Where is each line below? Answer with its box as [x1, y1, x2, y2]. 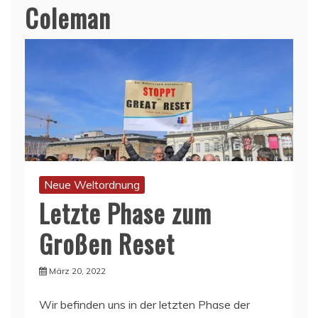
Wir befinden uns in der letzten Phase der [39, 297, 250, 312]
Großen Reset [39, 224, 175, 262]
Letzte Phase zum [39, 193, 212, 231]
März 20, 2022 [49, 265, 106, 276]
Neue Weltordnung [44, 177, 140, 192]
